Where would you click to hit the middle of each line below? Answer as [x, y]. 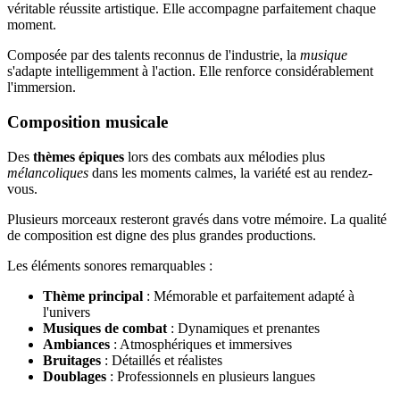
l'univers [67, 312]
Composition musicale [87, 121]
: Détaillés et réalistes [162, 360]
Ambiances [76, 344]
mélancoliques [48, 172]
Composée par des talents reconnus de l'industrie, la [154, 55]
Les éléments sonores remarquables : [110, 265]
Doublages [75, 376]
